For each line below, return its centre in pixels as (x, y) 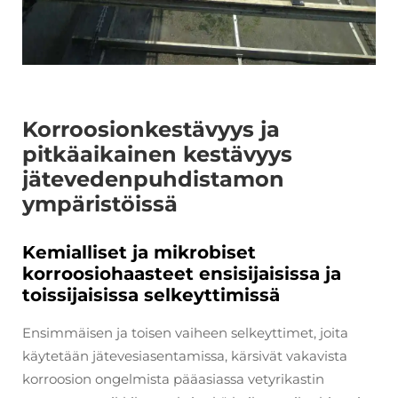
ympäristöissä (100, 203)
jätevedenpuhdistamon (153, 179)
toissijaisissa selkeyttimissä (151, 295)
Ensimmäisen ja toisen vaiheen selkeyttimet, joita (185, 332)
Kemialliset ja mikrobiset (139, 252)
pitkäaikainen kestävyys (157, 154)
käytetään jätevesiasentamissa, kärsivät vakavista (185, 355)
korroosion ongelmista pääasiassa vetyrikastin (173, 378)
